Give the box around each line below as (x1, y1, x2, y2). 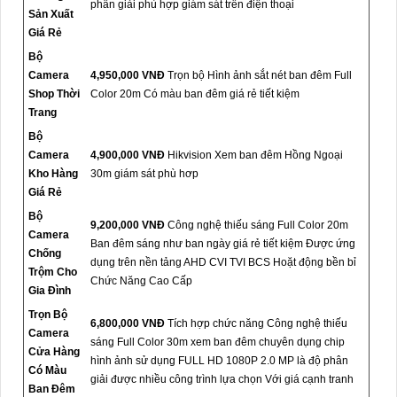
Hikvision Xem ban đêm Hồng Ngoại (167, 149, 343, 162)
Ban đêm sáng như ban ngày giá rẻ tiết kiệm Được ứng (90, 237, 355, 251)
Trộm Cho (28, 266, 77, 279)
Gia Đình (28, 284, 71, 298)
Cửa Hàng (28, 346, 80, 359)
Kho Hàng (28, 167, 78, 181)
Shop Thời (28, 88, 80, 101)
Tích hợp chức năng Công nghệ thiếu (167, 317, 347, 331)
